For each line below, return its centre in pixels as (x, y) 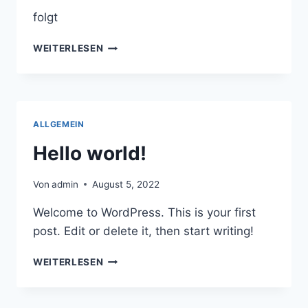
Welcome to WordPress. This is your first (144, 212)
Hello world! (90, 154)
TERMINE (125, 45)
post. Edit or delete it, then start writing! (143, 231)
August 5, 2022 (126, 184)
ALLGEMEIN (59, 124)
